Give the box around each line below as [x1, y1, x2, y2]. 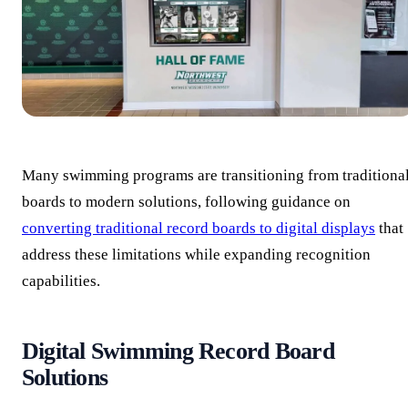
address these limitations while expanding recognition [22, 245, 371, 263]
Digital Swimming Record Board [22, 337, 334, 364]
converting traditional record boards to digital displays [22, 219, 375, 237]
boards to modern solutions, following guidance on [22, 192, 351, 210]
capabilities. [22, 271, 100, 290]
